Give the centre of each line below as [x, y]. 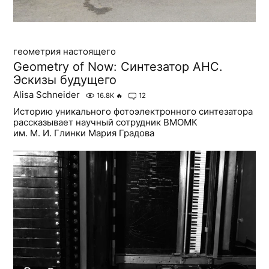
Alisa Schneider [47, 95]
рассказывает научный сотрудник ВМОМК [106, 122]
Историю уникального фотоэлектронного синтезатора [133, 112]
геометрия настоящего [65, 52]
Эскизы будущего [65, 80]
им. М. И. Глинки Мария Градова [84, 133]
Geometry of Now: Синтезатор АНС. [118, 67]
